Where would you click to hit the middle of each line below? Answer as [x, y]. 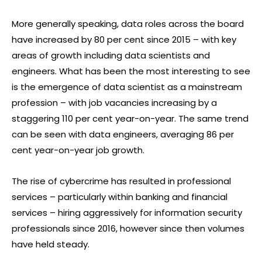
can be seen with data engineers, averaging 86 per [123, 135]
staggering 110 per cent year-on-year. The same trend [130, 119]
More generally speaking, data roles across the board [128, 24]
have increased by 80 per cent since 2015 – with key [124, 40]
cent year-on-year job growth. [78, 150]
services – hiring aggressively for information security [127, 213]
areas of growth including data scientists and [111, 56]
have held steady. [51, 244]
